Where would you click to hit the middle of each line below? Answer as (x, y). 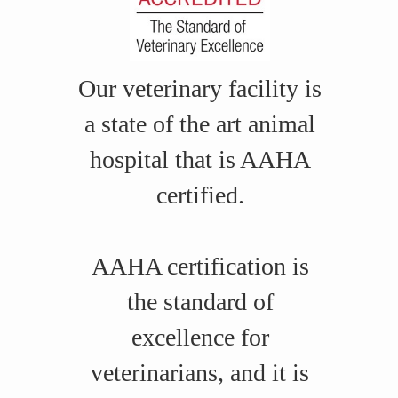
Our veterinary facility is (200, 89)
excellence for (200, 338)
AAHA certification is (200, 267)
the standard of (200, 302)
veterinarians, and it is (200, 373)
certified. (200, 195)
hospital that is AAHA (200, 160)
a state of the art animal (200, 124)
